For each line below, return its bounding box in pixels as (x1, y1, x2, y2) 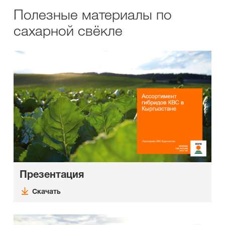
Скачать (32, 186, 61, 195)
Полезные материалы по (14, 6, 172, 23)
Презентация (20, 168, 84, 180)
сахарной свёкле (14, 22, 123, 39)
